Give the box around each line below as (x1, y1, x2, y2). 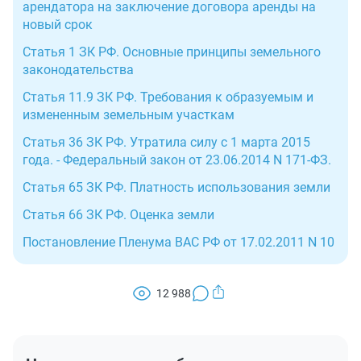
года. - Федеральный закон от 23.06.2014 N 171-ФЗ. (23, 152, 331, 168)
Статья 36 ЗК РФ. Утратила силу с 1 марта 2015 (23, 135, 310, 150)
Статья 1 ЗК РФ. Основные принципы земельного (23, 44, 321, 60)
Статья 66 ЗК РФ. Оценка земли (23, 207, 214, 222)
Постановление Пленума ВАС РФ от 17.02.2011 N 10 (23, 234, 334, 250)
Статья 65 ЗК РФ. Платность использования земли (23, 180, 330, 195)
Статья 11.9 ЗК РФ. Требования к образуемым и (23, 89, 313, 105)
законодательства (23, 62, 134, 77)
